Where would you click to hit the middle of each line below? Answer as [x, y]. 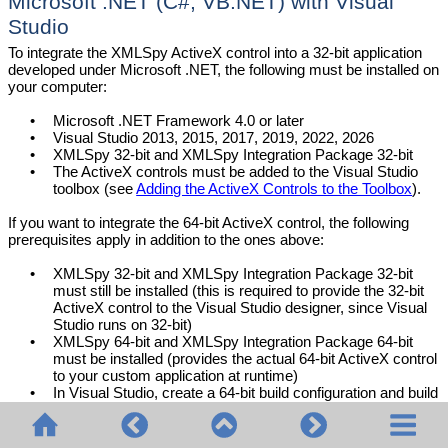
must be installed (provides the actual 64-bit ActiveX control [245, 358]
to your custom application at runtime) [176, 375]
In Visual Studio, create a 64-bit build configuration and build [246, 392]
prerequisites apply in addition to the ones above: [165, 239]
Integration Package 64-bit [326, 341]
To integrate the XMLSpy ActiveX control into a [160, 52]
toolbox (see [95, 188]
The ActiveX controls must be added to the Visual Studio [236, 171]
